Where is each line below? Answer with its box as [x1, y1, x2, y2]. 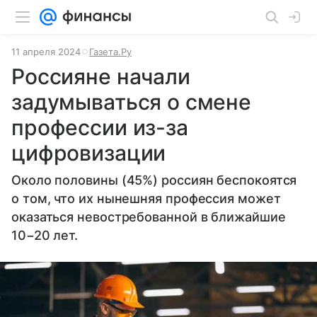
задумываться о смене [11, 89, 252, 115]
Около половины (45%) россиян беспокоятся [11, 173, 297, 188]
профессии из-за [11, 115, 188, 140]
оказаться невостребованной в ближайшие [11, 209, 286, 224]
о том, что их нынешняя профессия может [11, 191, 281, 206]
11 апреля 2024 [11, 46, 81, 57]
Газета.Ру [89, 46, 132, 57]
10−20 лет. [11, 228, 79, 243]
